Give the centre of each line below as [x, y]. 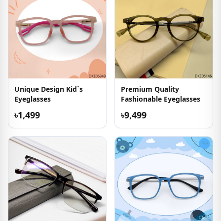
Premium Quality [150, 89]
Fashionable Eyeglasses [161, 99]
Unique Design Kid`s [49, 89]
